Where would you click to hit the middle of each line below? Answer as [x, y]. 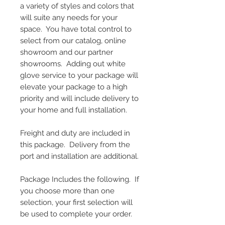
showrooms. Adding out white [73, 64]
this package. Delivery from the [75, 144]
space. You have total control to [76, 29]
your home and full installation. [74, 110]
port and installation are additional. [79, 156]
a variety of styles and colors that [77, 6]
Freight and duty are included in [75, 133]
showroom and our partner [67, 52]
